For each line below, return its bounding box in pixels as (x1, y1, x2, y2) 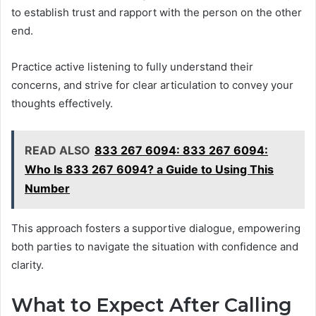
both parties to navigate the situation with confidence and (11, 239, 298, 253)
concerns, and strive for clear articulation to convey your (11, 78, 293, 92)
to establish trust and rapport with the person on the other (11, 5, 302, 19)
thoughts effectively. (11, 96, 113, 110)
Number (25, 181, 70, 195)
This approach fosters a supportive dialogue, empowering (11, 221, 300, 235)
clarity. (11, 257, 44, 272)
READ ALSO (25, 142, 90, 157)
